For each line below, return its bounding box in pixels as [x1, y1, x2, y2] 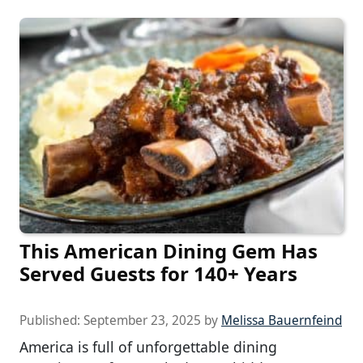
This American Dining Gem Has [19, 237, 318, 265]
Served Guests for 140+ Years [19, 260, 297, 288]
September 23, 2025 [83, 312, 201, 330]
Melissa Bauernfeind [221, 312, 342, 330]
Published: [19, 312, 83, 330]
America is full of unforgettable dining [19, 337, 277, 357]
